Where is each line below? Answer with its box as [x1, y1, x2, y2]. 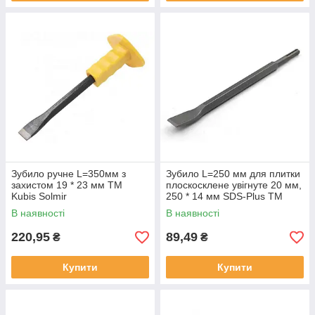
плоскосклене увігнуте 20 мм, [166, 179, 302, 191]
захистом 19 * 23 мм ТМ [11, 179, 122, 191]
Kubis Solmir [11, 191, 67, 202]
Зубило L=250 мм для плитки [166, 168, 300, 179]
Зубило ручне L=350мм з [11, 168, 126, 179]
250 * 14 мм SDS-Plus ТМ [166, 191, 283, 202]
